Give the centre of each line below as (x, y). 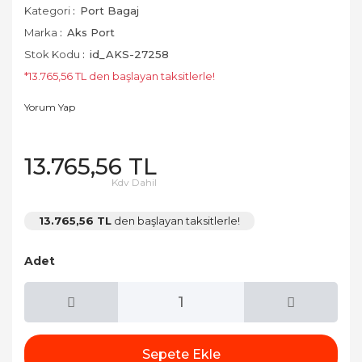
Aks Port (91, 32)
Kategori (47, 11)
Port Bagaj (109, 11)
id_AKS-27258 (129, 54)
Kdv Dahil (134, 182)
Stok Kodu (52, 54)
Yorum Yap (50, 107)
